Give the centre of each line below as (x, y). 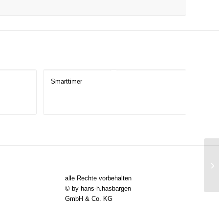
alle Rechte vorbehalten (98, 178)
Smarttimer (66, 82)
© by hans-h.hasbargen (98, 189)
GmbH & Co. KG (88, 199)
